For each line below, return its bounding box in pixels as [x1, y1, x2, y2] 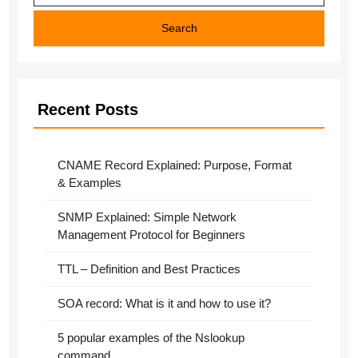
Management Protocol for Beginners [58, 228, 245, 241]
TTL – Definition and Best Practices [58, 262, 241, 276]
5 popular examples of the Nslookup [58, 331, 245, 344]
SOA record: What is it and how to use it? [58, 296, 271, 310]
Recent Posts [38, 101, 138, 118]
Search [161, 22, 197, 34]
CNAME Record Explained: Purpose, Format [58, 158, 292, 172]
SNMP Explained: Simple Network [58, 210, 237, 224]
